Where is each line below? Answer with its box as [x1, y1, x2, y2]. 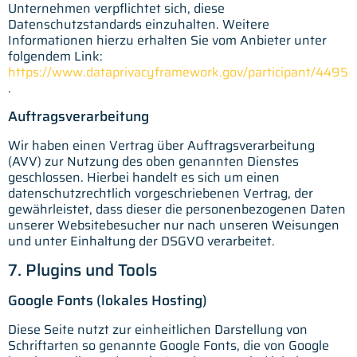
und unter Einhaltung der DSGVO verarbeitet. [8, 230, 275, 251]
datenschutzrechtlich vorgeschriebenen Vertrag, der [8, 182, 313, 203]
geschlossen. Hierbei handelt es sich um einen [8, 167, 280, 187]
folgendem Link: [8, 46, 103, 67]
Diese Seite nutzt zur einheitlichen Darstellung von [8, 320, 308, 340]
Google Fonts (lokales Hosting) [8, 289, 207, 312]
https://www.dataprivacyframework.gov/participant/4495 [8, 62, 348, 83]
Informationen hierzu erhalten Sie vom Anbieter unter [8, 30, 327, 51]
